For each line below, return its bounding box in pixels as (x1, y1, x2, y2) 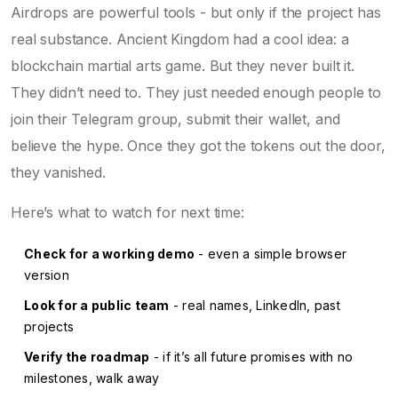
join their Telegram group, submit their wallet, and (11, 110, 340, 128)
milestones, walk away (24, 370, 160, 386)
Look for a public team (24, 298, 170, 313)
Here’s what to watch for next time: (11, 203, 244, 221)
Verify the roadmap (24, 349, 150, 364)
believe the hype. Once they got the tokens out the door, (11, 137, 386, 155)
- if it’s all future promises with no (149, 349, 353, 364)
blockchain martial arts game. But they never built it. (11, 57, 354, 75)
